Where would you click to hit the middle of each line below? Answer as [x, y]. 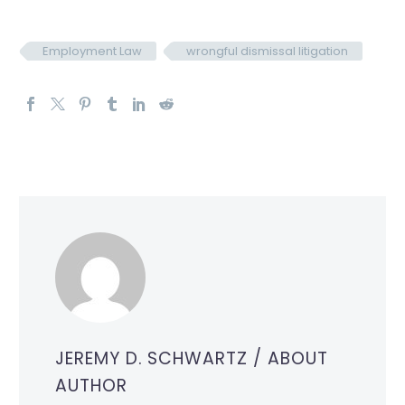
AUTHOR [91, 386]
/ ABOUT [291, 359]
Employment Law [92, 52]
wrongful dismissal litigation [267, 52]
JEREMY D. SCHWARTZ [155, 359]
